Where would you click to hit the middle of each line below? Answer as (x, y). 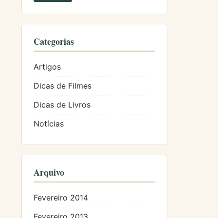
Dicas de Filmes (63, 86)
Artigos (47, 67)
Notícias (49, 124)
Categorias (54, 41)
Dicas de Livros (62, 105)
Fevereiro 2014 (61, 198)
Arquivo (49, 172)
